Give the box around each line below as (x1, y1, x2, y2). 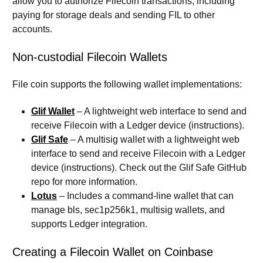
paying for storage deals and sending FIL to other (12, 9, 215, 20)
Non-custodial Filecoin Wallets (12, 50, 167, 63)
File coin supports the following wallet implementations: (12, 79, 242, 89)
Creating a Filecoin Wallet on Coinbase (12, 245, 213, 258)
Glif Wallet (31, 106, 75, 116)
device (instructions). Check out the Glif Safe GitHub (31, 162, 247, 173)
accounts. (12, 23, 52, 34)
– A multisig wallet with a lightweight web (68, 134, 240, 144)
